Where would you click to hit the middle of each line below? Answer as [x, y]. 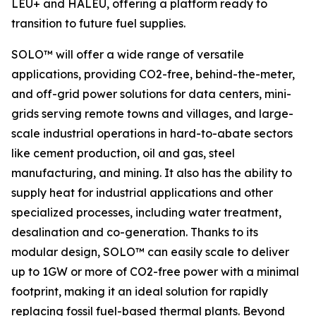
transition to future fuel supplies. [98, 23]
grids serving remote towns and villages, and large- [152, 114]
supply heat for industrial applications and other [142, 193]
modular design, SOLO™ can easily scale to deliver [150, 252]
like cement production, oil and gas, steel [123, 153]
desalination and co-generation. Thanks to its [135, 232]
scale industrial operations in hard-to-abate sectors [152, 133]
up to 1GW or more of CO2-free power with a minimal [155, 272]
